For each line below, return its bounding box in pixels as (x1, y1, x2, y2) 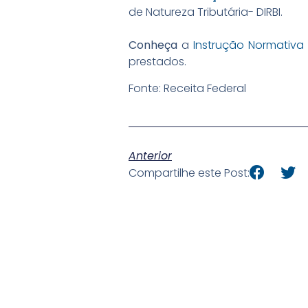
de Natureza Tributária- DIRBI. (129, 4, 283, 21)
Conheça (129, 37, 177, 54)
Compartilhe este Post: (129, 165, 250, 181)
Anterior (129, 148, 172, 164)
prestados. (129, 54, 186, 70)
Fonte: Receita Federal (129, 80, 246, 96)
